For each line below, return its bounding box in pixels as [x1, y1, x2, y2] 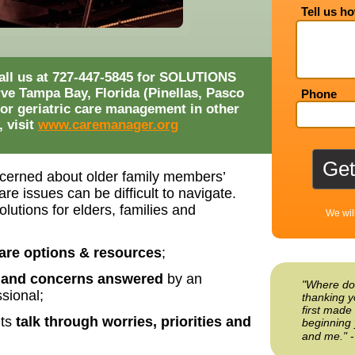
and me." [302, 329, 347, 342]
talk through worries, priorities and [16, 314, 251, 330]
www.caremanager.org [38, 117, 178, 132]
